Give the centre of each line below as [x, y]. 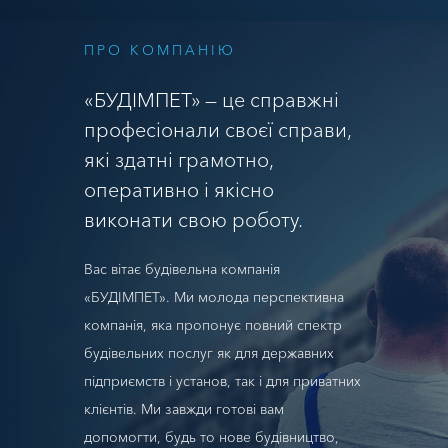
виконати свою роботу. [193, 220]
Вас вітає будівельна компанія [182, 269]
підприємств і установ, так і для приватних [222, 381]
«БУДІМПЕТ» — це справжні [211, 100]
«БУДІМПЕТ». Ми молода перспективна [214, 297]
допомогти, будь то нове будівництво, [211, 437]
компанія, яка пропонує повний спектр [213, 325]
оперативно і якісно [179, 190]
